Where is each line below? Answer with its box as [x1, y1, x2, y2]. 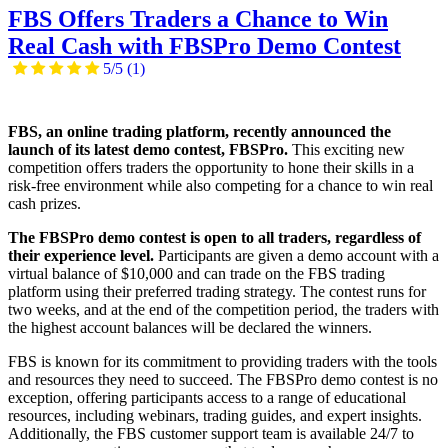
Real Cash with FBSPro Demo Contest [8, 33, 401, 60]
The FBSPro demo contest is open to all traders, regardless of [8, 229, 421, 247]
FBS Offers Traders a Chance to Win [8, 6, 388, 33]
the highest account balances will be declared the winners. [8, 319, 372, 337]
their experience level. [8, 247, 154, 265]
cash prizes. [8, 195, 81, 213]
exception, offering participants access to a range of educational [8, 389, 406, 407]
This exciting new [288, 141, 405, 159]
